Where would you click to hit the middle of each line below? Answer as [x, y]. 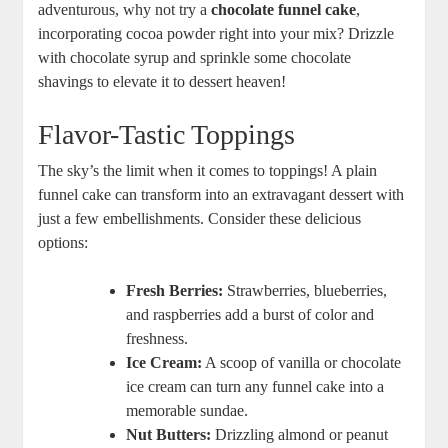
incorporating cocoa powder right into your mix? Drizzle [216, 34]
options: [63, 243]
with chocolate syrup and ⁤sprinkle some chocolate [195, 58]
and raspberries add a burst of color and [250, 315]
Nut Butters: [169, 435]
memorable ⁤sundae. [187, 411]
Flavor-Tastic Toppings [167, 135]
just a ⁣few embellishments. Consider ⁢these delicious [200, 219]
